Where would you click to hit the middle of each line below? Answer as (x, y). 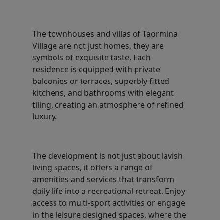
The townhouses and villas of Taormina (105, 34)
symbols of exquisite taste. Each (92, 58)
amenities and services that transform (103, 179)
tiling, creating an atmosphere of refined (108, 105)
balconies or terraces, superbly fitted (101, 81)
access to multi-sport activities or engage (109, 203)
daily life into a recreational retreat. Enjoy (109, 191)
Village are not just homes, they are (98, 46)
